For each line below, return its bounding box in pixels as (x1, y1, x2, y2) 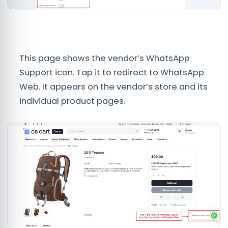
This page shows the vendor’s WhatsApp (19, 52, 190, 65)
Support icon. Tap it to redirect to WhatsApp (19, 67, 204, 79)
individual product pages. (19, 95, 125, 107)
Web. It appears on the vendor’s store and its (19, 81, 208, 93)
